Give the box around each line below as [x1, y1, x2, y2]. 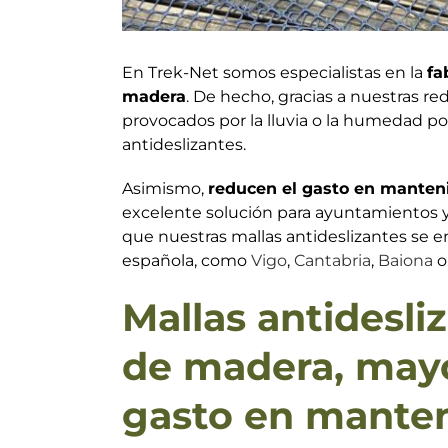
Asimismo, [122, 178, 208, 198]
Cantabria [294, 250, 371, 270]
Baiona [378, 250, 433, 270]
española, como [122, 250, 251, 270]
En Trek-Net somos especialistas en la [122, 62, 427, 82]
